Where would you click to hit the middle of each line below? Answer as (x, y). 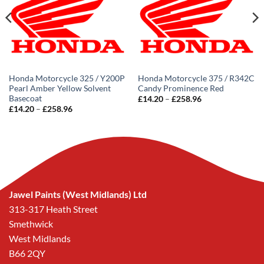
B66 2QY (27, 253)
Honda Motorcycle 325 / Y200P (67, 78)
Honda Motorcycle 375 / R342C (196, 78)
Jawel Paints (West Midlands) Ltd (78, 194)
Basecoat (25, 98)
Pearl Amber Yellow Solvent (60, 88)
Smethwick (31, 223)
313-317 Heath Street (53, 209)
